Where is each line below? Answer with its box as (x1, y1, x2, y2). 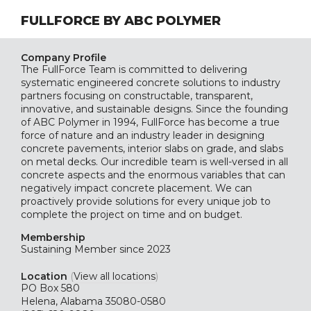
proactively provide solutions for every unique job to (21, 195, 271, 208)
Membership (21, 231, 85, 244)
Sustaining (21, 243, 72, 255)
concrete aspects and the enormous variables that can (21, 169, 285, 181)
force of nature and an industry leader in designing (21, 129, 264, 142)
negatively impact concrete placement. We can (21, 182, 252, 194)
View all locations (74, 270, 155, 283)
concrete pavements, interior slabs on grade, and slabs (21, 142, 283, 155)
